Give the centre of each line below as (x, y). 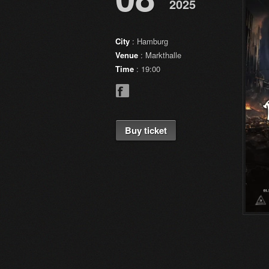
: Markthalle (160, 55)
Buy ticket (146, 130)
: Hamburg (149, 41)
